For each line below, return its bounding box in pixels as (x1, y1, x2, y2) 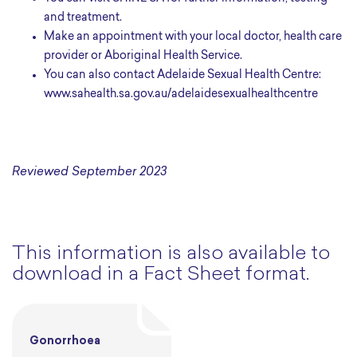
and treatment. (44, 12, 122, 24)
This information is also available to (12, 245, 330, 264)
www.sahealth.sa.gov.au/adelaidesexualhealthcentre (44, 88, 318, 100)
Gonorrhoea (29, 335, 100, 347)
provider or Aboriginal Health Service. (44, 50, 242, 62)
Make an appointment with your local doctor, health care (44, 31, 55, 43)
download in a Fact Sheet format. (12, 265, 309, 284)
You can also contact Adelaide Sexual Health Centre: (50, 69, 321, 81)
